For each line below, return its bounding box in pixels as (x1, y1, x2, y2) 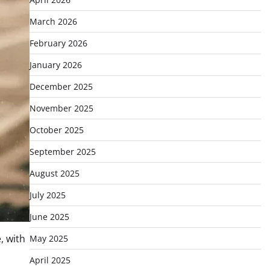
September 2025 (29, 146, 96, 157)
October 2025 (29, 124, 84, 136)
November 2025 (29, 102, 93, 114)
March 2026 (29, 16, 77, 27)
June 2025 (29, 211, 69, 222)
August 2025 (29, 168, 80, 179)
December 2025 (29, 81, 93, 92)
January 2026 (29, 59, 82, 71)
